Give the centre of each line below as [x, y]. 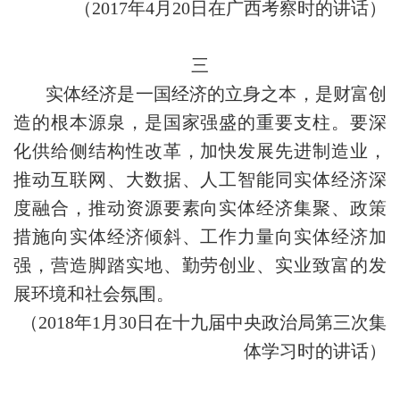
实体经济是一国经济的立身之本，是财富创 [216, 94]
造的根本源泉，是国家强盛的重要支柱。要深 [200, 122]
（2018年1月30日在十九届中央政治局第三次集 [204, 322]
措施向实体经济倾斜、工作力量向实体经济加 [200, 237]
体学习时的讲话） [315, 351]
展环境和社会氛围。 [94, 294]
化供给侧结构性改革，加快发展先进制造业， [200, 151]
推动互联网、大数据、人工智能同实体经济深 [200, 179]
